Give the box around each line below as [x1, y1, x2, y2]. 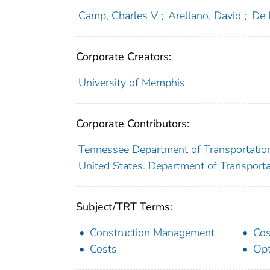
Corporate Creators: [76, 49, 171, 64]
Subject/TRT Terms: [76, 199, 172, 214]
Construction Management [90, 225, 215, 240]
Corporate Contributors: [76, 116, 189, 131]
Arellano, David [168, 8, 242, 23]
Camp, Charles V [78, 8, 158, 23]
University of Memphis [78, 75, 185, 90]
